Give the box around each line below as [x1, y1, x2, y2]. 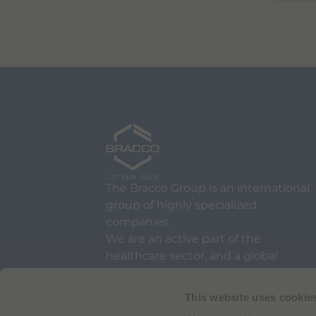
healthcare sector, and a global [106, 249, 278, 262]
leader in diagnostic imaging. [106, 266, 269, 279]
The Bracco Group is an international [106, 181, 310, 195]
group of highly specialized [106, 198, 257, 212]
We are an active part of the [106, 232, 261, 245]
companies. [106, 215, 171, 229]
